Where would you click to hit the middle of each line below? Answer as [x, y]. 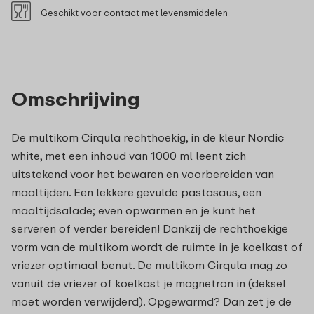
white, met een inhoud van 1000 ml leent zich [129, 155]
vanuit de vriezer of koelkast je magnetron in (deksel [149, 283]
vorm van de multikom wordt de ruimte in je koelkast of [157, 246]
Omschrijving [76, 98]
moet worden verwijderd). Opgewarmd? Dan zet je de [151, 301]
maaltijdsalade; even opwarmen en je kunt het [134, 210]
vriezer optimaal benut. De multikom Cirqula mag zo [149, 265]
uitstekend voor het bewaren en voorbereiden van [143, 173]
